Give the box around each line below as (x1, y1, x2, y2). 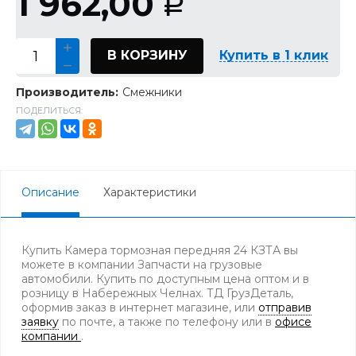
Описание (21, 185, 79, 199)
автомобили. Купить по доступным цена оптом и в (21, 272, 309, 286)
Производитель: (16, 85, 118, 99)
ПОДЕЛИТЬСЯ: (16, 105, 83, 116)
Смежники (122, 85, 182, 99)
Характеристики (103, 185, 196, 199)
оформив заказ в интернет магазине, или (21, 300, 258, 315)
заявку (21, 315, 59, 329)
